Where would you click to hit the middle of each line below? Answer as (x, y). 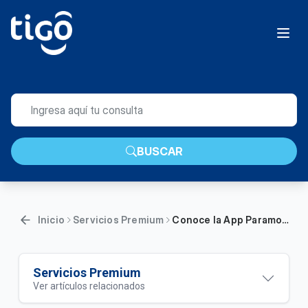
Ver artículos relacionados (89, 286)
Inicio (51, 220)
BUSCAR (159, 151)
